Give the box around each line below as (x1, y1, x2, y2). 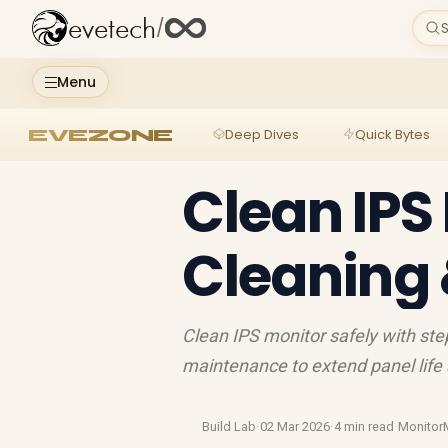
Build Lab (202, 419, 257, 434)
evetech (68, 14, 156, 45)
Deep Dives (224, 124, 299, 144)
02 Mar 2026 (260, 419, 331, 434)
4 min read (334, 419, 395, 434)
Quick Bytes (354, 124, 430, 144)
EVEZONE (28, 123, 173, 146)
